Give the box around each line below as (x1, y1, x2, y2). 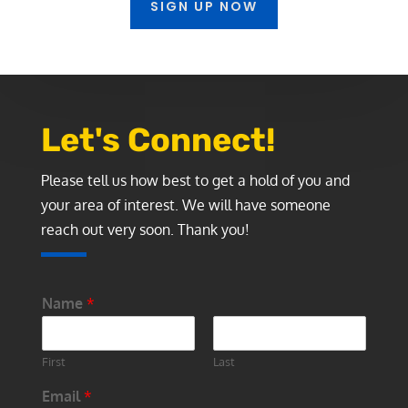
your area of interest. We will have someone (40, 195, 331, 214)
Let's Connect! (40, 119, 275, 159)
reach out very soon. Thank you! (40, 219, 250, 239)
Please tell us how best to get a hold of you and (40, 170, 350, 189)
